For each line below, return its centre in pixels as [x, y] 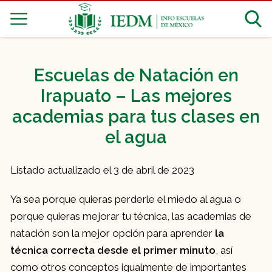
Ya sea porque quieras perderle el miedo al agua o [126, 199]
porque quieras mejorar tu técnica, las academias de [131, 216]
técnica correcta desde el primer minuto [113, 250]
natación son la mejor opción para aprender [113, 233]
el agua [136, 138]
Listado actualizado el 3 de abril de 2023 [102, 170]
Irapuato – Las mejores [136, 96]
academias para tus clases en [136, 117]
